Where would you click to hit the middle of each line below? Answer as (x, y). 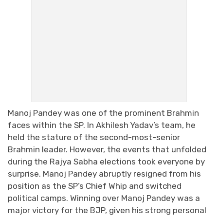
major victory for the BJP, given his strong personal (107, 210)
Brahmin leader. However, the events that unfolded (107, 149)
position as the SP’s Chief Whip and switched (95, 186)
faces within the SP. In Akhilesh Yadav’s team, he (102, 125)
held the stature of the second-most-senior (94, 137)
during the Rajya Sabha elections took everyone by (106, 161)
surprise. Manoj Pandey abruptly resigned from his (104, 173)
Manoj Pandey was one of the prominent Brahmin (103, 113)
